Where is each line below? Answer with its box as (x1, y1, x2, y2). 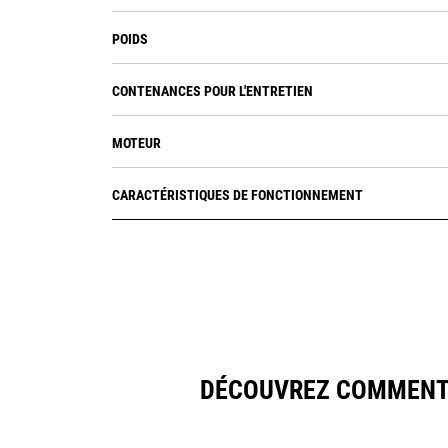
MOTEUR (112, 135, 161, 151)
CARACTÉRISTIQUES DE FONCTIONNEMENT (112, 187, 363, 203)
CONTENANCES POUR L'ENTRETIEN (112, 83, 313, 99)
